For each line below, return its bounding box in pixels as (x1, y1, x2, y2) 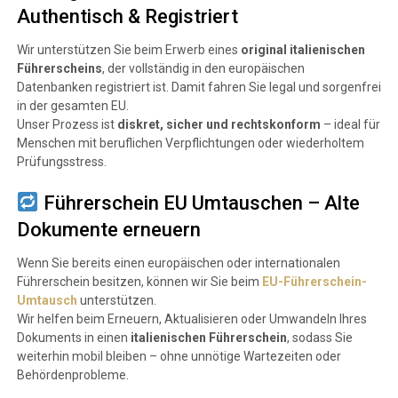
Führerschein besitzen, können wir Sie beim (16, 274, 259, 289)
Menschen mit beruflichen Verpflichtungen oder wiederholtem (16, 135, 364, 150)
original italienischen (240, 42, 365, 57)
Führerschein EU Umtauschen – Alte (39, 191, 361, 214)
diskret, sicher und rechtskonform (116, 116, 321, 131)
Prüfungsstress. (16, 154, 107, 169)
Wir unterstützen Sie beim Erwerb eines (16, 42, 241, 57)
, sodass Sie (286, 330, 353, 345)
